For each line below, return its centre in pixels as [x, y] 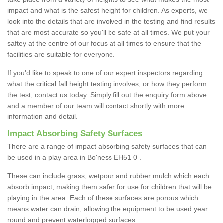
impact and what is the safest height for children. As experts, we [108, 11]
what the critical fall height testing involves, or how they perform [107, 84]
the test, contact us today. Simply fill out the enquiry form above [107, 95]
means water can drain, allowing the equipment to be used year [108, 209]
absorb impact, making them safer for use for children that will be [110, 187]
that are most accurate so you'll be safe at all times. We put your [109, 33]
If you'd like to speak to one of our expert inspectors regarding [105, 73]
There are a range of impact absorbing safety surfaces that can [107, 147]
